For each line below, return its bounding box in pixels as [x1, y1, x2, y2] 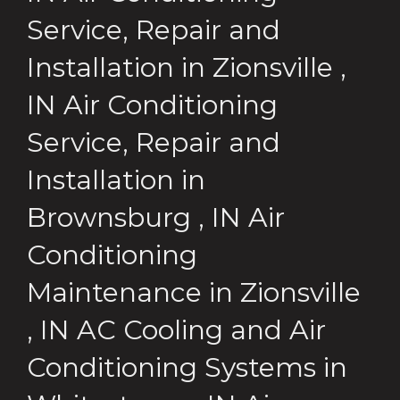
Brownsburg [27, 200, 191, 234]
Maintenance [27, 275, 202, 309]
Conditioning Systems [27, 350, 316, 384]
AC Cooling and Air [77, 312, 326, 346]
